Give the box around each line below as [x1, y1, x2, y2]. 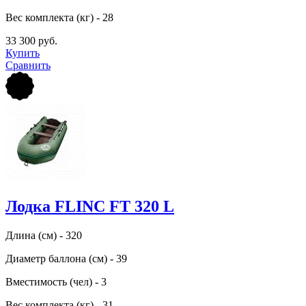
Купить [5, 46, 40, 59]
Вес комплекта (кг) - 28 [5, 11, 113, 23]
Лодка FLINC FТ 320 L [5, 197, 174, 215]
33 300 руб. [5, 34, 57, 46]
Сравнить [5, 59, 51, 71]
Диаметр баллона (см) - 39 [5, 252, 127, 264]
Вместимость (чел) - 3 [5, 275, 107, 288]
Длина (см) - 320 [5, 229, 82, 241]
